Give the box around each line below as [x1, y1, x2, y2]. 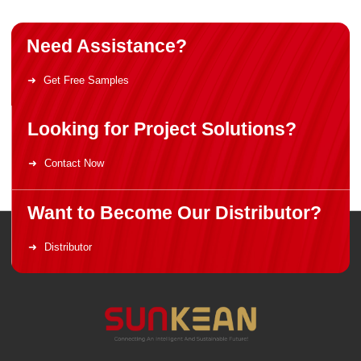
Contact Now [44, 157, 105, 170]
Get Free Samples [44, 73, 130, 86]
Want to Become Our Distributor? [27, 202, 322, 224]
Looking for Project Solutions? [27, 118, 297, 139]
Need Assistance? [27, 35, 188, 56]
